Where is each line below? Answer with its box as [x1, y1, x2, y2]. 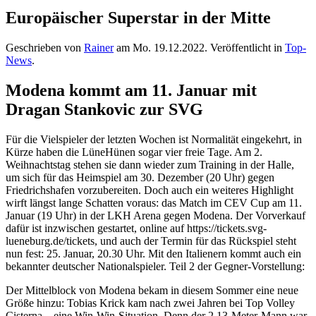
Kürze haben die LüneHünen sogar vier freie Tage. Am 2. [6, 145, 262, 158]
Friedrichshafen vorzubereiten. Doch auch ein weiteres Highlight [6, 183, 293, 196]
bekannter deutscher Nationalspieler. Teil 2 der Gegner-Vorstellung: [6, 260, 305, 272]
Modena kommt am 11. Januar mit [6, 80, 257, 99]
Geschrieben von [6, 41, 84, 54]
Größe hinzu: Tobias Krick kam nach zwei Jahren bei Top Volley [6, 296, 295, 309]
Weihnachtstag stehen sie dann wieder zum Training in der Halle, [6, 158, 294, 171]
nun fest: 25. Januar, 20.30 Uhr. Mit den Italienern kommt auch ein [6, 247, 301, 260]
